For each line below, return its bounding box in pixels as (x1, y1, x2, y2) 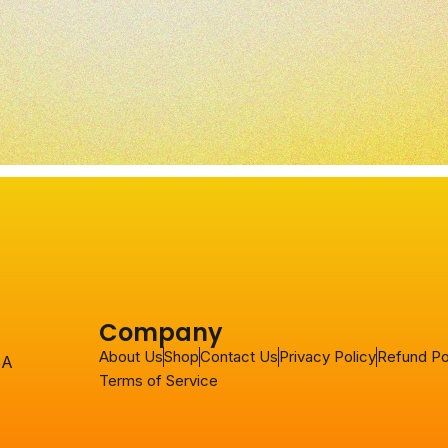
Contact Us (199, 347, 278, 366)
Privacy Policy (278, 347, 376, 366)
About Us (98, 347, 163, 366)
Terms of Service (98, 371, 218, 390)
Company (98, 316, 223, 349)
